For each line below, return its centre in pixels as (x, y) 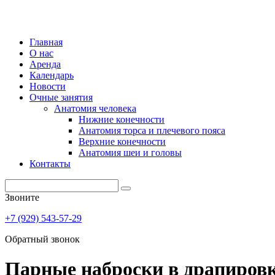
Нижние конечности (122, 119)
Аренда (45, 64)
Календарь (52, 75)
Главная (46, 42)
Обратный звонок (42, 239)
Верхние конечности (122, 141)
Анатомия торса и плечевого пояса (152, 130)
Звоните (22, 197)
